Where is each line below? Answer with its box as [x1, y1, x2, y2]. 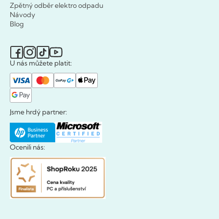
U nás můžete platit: [10, 59, 72, 68]
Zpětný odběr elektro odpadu [10, 1, 103, 10]
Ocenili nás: [10, 143, 45, 152]
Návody [10, 10, 35, 20]
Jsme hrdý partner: [10, 108, 67, 117]
